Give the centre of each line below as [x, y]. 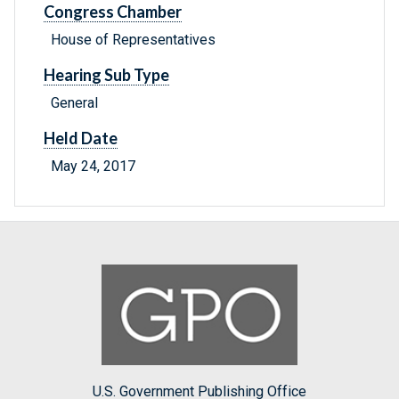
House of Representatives [133, 40]
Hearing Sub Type [106, 75]
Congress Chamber [113, 12]
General [74, 103]
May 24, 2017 [93, 167]
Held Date [81, 138]
